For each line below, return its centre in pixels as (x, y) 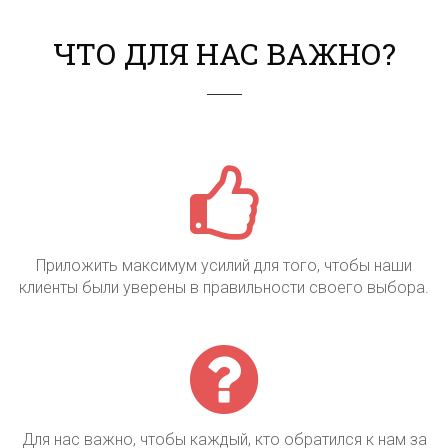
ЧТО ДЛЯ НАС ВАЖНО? (224, 53)
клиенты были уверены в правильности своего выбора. (224, 287)
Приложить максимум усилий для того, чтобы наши (224, 265)
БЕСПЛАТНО (300, 397)
